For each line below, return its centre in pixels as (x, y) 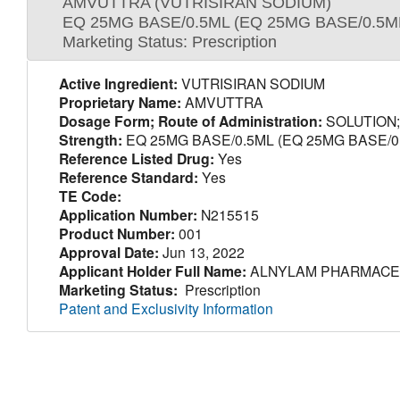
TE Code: (90, 196)
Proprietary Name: (120, 103)
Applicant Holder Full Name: (152, 271)
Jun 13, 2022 (201, 252)
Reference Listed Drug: (136, 159)
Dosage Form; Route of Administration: (190, 121)
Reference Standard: (128, 178)
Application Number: (128, 215)
